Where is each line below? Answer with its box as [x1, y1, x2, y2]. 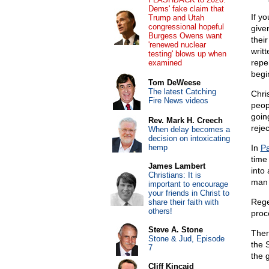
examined [148, 58, 182, 67]
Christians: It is [148, 171, 201, 180]
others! [148, 207, 172, 216]
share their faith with [148, 198, 219, 207]
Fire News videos [148, 96, 208, 105]
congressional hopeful [148, 22, 224, 31]
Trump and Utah [148, 13, 204, 22]
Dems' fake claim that [148, 4, 224, 13]
